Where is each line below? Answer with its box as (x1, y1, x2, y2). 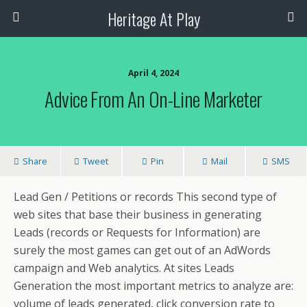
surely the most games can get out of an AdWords (14, 243, 271, 258)
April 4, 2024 (128, 67, 179, 79)
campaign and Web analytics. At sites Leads (14, 260, 234, 275)
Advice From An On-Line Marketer (45, 84, 262, 113)
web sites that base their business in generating (14, 207, 262, 222)
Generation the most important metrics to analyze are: (14, 278, 293, 293)
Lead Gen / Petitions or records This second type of (14, 189, 277, 204)
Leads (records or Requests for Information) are (14, 225, 260, 240)
